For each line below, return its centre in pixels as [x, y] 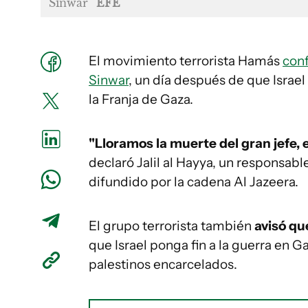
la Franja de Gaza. [141, 100]
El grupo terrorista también [172, 226]
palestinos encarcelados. [163, 265]
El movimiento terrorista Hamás [186, 61]
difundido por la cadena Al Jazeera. [194, 182]
